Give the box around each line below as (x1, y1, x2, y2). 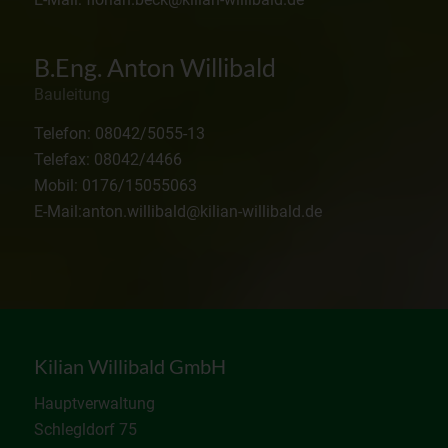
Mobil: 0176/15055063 (33, 176, 197, 196)
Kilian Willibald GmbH (33, 354, 226, 379)
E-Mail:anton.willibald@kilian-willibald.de (33, 202, 322, 222)
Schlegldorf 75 (33, 419, 137, 439)
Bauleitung (33, 84, 110, 104)
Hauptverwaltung (33, 393, 155, 413)
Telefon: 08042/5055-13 (33, 124, 205, 144)
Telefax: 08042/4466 (33, 150, 182, 170)
